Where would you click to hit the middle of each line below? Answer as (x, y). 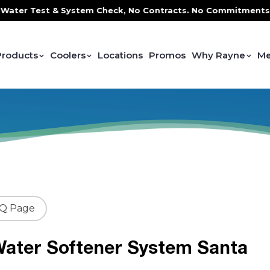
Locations (121, 55)
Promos (168, 55)
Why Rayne (219, 55)
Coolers (68, 55)
